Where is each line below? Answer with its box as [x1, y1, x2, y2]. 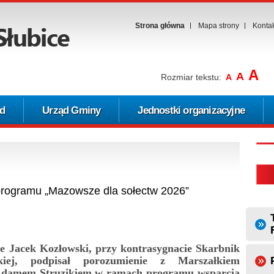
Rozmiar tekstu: [161, 72, 221, 82]
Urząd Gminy [42, 105, 101, 116]
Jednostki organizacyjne [138, 105, 245, 116]
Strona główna [135, 21, 185, 30]
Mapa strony [198, 21, 239, 30]
